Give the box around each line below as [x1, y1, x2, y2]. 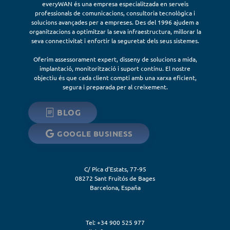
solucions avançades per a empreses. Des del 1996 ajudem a [31, 18, 199, 27]
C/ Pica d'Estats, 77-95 [84, 165, 146, 174]
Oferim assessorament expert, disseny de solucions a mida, [33, 55, 197, 64]
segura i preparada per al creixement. [62, 83, 168, 91]
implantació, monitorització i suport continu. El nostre [40, 64, 190, 73]
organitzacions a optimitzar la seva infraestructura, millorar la [29, 27, 201, 36]
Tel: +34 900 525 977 [85, 218, 145, 227]
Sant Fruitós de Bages [94, 174, 155, 183]
